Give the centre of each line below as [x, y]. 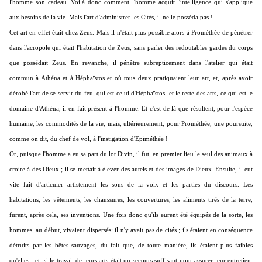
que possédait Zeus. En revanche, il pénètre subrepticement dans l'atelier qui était [131, 63]
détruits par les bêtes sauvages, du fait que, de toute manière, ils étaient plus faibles [131, 245]
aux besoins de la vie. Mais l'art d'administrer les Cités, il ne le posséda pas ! [111, 17]
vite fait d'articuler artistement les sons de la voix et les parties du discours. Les [131, 185]
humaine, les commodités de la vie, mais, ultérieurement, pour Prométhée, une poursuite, [131, 124]
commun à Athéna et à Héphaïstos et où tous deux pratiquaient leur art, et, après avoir [131, 78]
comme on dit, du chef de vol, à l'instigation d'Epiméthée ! [89, 139]
